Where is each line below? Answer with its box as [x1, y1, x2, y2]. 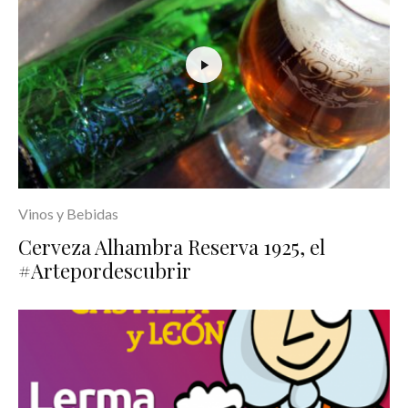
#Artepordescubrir [18, 257, 191, 285]
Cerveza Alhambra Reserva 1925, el [18, 233, 325, 261]
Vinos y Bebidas [18, 205, 118, 223]
